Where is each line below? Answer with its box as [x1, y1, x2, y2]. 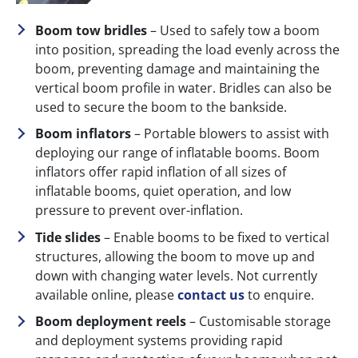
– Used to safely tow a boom [147, 21, 320, 39]
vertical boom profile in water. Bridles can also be [35, 78, 332, 97]
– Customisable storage [189, 312, 331, 331]
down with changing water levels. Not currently [35, 266, 317, 284]
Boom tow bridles [35, 21, 147, 39]
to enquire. [245, 285, 314, 304]
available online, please [35, 285, 177, 304]
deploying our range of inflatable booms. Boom [35, 144, 320, 162]
